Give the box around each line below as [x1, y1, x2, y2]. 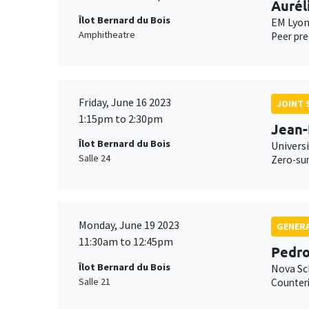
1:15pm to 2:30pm [79, 111, 163, 126]
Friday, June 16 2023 [79, 94, 171, 109]
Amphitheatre [79, 28, 135, 41]
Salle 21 [79, 275, 110, 288]
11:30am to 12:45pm [79, 235, 173, 249]
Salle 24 [79, 151, 110, 164]
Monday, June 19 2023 [79, 218, 179, 232]
